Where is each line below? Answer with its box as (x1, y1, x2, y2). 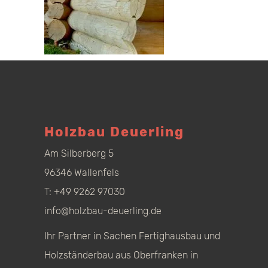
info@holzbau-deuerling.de (44, 205, 162, 217)
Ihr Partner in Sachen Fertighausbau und (44, 230, 220, 242)
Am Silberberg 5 (44, 148, 114, 159)
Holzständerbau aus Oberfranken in (44, 249, 198, 261)
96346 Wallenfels (44, 167, 119, 178)
